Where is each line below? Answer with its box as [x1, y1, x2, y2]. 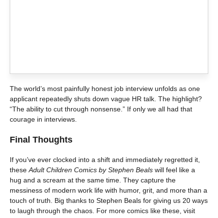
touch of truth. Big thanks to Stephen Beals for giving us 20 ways [10, 197, 208, 205]
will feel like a [153, 166, 195, 174]
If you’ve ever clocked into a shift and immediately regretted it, [10, 156, 200, 164]
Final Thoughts [10, 135, 73, 145]
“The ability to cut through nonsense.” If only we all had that [10, 105, 192, 113]
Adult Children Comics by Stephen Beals [29, 166, 153, 174]
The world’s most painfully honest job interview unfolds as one [10, 85, 200, 93]
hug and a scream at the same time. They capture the [10, 176, 176, 184]
